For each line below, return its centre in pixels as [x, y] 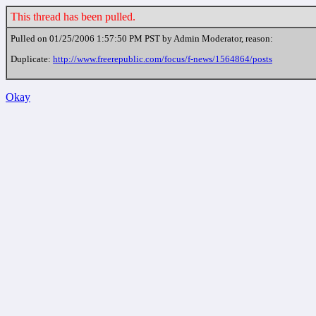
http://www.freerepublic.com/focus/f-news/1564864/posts [163, 59]
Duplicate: [32, 59]
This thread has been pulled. [73, 17]
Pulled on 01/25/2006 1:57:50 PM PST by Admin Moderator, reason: [142, 38]
